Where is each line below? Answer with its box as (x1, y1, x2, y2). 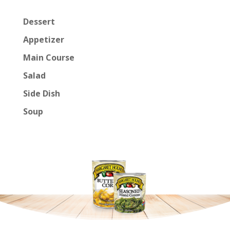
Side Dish (23, 88, 60, 100)
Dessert (23, 16, 55, 28)
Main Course (23, 52, 74, 64)
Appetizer (23, 34, 64, 46)
